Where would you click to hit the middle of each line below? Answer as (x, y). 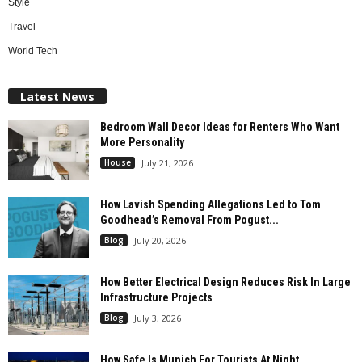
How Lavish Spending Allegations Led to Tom (210, 204)
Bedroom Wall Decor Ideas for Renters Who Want (220, 126)
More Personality (142, 142)
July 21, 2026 (167, 162)
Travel (22, 26)
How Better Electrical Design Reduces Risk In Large (225, 282)
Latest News (57, 96)
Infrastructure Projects (156, 297)
